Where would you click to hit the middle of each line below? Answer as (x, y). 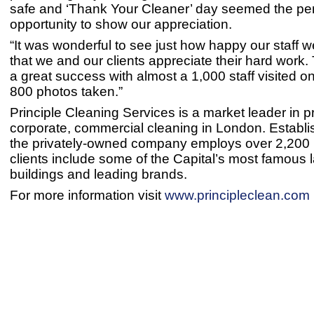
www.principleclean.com (237, 196)
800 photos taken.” (66, 92)
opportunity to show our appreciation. (123, 25)
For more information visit (87, 196)
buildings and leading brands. (98, 175)
